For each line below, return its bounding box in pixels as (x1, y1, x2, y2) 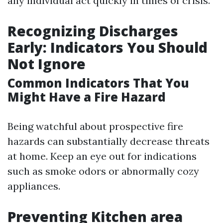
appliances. (7, 180, 60, 192)
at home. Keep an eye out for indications (7, 150, 197, 162)
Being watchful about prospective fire (7, 120, 183, 132)
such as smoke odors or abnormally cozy (7, 165, 199, 177)
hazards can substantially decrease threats (7, 135, 210, 147)
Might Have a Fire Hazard (7, 89, 166, 105)
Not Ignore (7, 54, 86, 73)
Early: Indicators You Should (7, 38, 208, 57)
